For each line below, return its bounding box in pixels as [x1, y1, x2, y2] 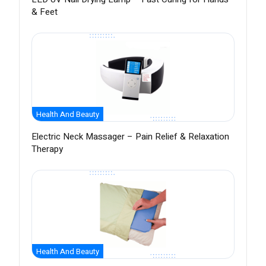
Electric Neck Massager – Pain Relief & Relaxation [31, 130, 229, 144]
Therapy [31, 142, 63, 156]
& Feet [31, 5, 58, 19]
